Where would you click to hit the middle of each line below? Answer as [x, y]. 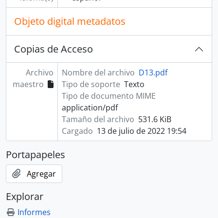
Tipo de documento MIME [109, 96]
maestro [28, 84]
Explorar [25, 196]
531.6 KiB [154, 119]
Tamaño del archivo [98, 119]
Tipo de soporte [91, 84]
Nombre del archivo [98, 72]
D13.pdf [153, 72]
